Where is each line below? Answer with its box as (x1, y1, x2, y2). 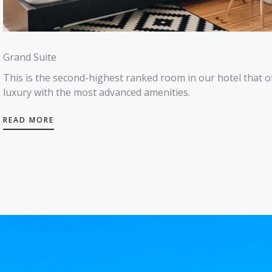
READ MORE (3, 115, 54, 125)
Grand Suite (3, 50, 56, 64)
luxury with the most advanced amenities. (3, 86, 190, 99)
